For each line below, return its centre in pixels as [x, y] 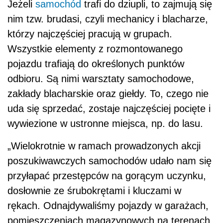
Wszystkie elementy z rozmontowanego [95, 49]
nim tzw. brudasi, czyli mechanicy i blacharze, [108, 19]
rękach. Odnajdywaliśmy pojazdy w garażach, [108, 206]
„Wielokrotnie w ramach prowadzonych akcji [104, 146]
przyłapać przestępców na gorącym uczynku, [107, 176]
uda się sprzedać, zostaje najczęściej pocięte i [109, 109]
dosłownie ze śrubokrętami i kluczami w [94, 191]
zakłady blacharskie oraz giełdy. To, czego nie [108, 94]
